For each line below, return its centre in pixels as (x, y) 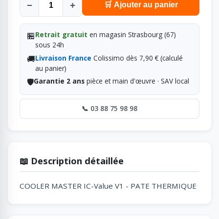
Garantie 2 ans (59, 81)
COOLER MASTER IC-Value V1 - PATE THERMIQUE (108, 186)
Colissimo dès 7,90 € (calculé (137, 58)
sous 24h (49, 45)
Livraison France (63, 58)
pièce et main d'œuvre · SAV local (137, 81)
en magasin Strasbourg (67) (131, 35)
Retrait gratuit (61, 35)
